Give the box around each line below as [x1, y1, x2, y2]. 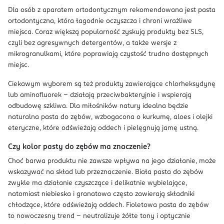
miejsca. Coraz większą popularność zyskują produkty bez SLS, [8, 29, 203, 35]
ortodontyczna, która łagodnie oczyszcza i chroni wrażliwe [8, 18, 192, 24]
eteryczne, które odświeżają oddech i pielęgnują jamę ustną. [8, 125, 198, 131]
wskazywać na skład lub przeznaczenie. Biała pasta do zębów [8, 169, 203, 175]
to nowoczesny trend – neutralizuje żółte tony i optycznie [8, 213, 190, 219]
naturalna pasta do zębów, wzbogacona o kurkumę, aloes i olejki [8, 114, 212, 120]
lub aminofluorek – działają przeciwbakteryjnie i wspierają [8, 92, 191, 98]
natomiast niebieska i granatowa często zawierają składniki [8, 191, 194, 197]
